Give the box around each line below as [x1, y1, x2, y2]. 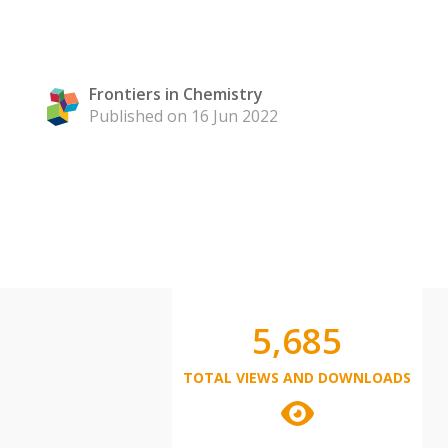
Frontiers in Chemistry [89, 83, 263, 105]
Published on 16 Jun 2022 [89, 105, 278, 127]
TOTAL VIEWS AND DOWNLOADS [183, 368, 411, 387]
